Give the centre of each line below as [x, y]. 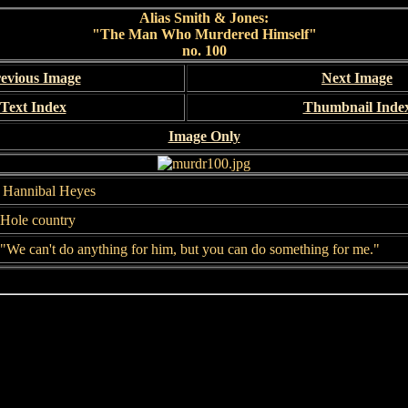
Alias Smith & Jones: [204, 18]
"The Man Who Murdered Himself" [204, 34]
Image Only [204, 136]
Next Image [357, 78]
